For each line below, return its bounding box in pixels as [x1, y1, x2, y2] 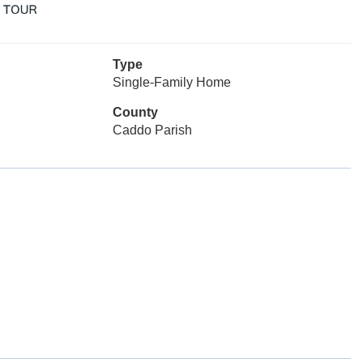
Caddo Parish [112, 123, 192, 137]
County [112, 105, 158, 119]
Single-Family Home [112, 75, 231, 89]
